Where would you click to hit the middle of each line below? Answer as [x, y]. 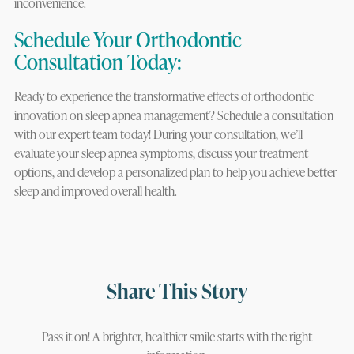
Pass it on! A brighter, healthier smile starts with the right [177, 337]
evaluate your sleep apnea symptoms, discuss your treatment [161, 153]
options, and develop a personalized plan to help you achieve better [175, 172]
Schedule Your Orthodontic [128, 40]
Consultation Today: [98, 62]
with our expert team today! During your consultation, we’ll [158, 134]
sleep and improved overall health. [96, 191]
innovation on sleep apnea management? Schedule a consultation [173, 115]
